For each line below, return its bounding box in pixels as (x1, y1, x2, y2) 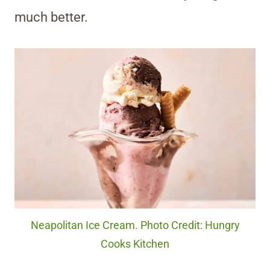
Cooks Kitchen (101, 237, 169, 250)
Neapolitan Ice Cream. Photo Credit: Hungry (30, 219, 240, 231)
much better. (14, 9, 88, 25)
